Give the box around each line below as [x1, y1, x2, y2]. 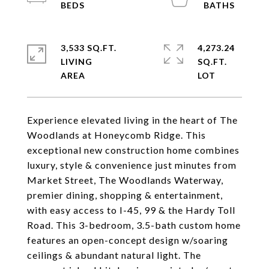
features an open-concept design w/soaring [27, 234, 228, 246]
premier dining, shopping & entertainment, [27, 189, 223, 201]
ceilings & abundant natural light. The [27, 249, 201, 261]
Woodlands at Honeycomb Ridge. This [27, 129, 206, 141]
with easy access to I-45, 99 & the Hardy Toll [27, 204, 235, 216]
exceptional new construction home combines [27, 144, 240, 156]
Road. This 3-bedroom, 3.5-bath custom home [27, 219, 241, 231]
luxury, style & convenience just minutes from [27, 159, 237, 171]
